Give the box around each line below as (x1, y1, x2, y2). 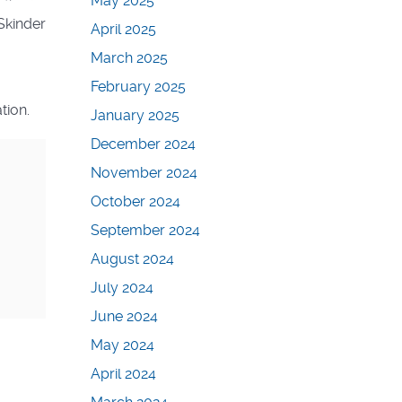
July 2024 (91, 279, 153, 297)
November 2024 (91, 164, 197, 182)
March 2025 (91, 49, 168, 67)
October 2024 (91, 193, 180, 211)
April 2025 (91, 21, 156, 39)
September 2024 (91, 222, 200, 240)
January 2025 (91, 107, 179, 125)
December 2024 (91, 135, 196, 153)
